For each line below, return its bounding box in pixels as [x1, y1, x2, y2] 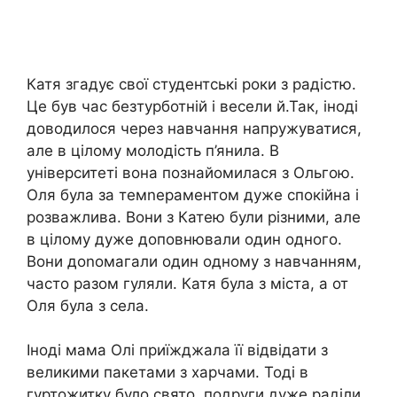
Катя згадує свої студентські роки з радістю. [27, 74, 356, 93]
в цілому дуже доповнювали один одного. [27, 230, 342, 248]
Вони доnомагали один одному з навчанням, [27, 252, 362, 270]
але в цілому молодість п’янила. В [27, 141, 279, 160]
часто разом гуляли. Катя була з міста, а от [27, 274, 348, 292]
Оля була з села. [27, 296, 149, 315]
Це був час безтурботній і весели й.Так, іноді [27, 97, 358, 115]
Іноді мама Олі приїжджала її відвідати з [27, 341, 328, 360]
